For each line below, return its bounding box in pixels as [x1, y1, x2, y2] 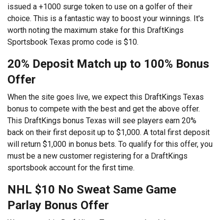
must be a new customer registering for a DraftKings [7, 151, 188, 161]
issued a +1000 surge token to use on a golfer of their [7, 1, 192, 11]
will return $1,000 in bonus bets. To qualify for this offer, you [7, 139, 213, 149]
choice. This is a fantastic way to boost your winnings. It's [7, 13, 204, 23]
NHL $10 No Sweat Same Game [7, 182, 176, 196]
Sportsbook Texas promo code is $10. [7, 37, 138, 47]
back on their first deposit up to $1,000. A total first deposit [7, 127, 210, 137]
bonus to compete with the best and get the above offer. [7, 104, 200, 113]
